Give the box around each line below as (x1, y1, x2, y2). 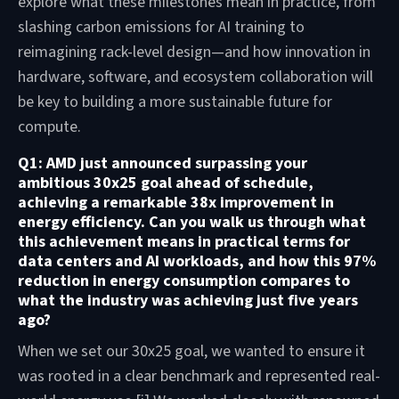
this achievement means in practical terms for (18, 230, 350, 253)
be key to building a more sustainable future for (18, 90, 332, 113)
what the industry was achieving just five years (18, 289, 358, 312)
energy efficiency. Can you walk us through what (18, 210, 366, 233)
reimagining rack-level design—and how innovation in (18, 40, 370, 63)
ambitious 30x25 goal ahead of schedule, (18, 171, 313, 194)
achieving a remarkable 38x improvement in (18, 191, 334, 214)
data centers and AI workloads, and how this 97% (18, 249, 376, 273)
